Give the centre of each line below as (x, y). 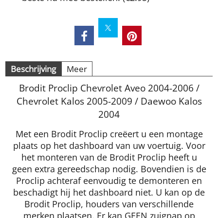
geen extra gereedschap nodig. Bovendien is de (109, 169)
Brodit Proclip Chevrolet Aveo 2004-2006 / (109, 88)
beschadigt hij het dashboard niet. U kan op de (109, 192)
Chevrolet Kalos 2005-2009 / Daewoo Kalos (109, 101)
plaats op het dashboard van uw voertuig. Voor (109, 145)
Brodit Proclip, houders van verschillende (109, 204)
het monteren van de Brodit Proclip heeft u (109, 157)
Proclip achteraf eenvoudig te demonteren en (109, 180)
